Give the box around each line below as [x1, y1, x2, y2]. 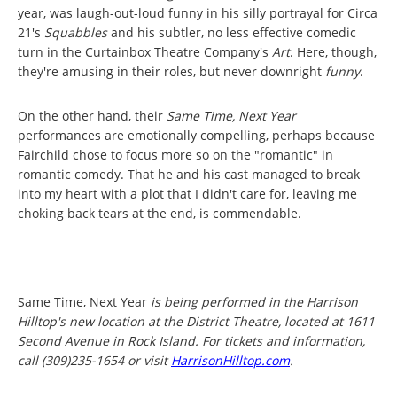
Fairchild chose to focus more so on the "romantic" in [18, 145, 333, 163]
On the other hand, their [18, 106, 167, 124]
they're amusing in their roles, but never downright [18, 62, 325, 80]
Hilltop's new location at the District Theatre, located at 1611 [18, 312, 375, 330]
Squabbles [44, 23, 111, 41]
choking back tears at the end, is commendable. [18, 204, 301, 222]
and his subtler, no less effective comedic [111, 23, 356, 41]
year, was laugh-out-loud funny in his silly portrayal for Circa [18, 4, 378, 21]
